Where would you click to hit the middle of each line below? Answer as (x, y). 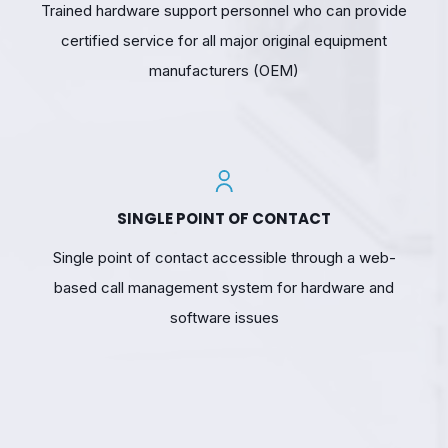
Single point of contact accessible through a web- (224, 271)
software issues (224, 331)
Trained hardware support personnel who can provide (224, 24)
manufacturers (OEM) (224, 84)
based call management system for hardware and (224, 301)
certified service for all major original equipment (224, 54)
